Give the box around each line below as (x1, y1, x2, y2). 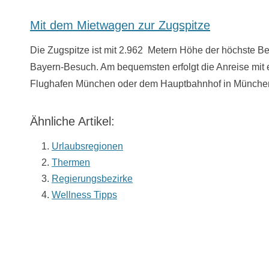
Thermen (52, 157, 90, 168)
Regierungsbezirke (52, 174, 133, 184)
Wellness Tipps (52, 190, 117, 200)
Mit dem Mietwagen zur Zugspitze (30, 19, 210, 32)
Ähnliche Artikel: (30, 115, 115, 128)
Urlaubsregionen (52, 141, 123, 151)
